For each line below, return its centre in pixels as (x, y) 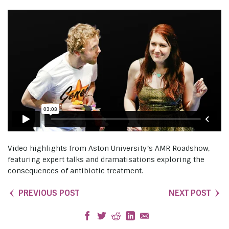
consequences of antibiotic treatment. (75, 171)
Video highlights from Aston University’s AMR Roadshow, (109, 148)
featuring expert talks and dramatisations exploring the (106, 160)
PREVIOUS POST (49, 193)
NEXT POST (190, 193)
